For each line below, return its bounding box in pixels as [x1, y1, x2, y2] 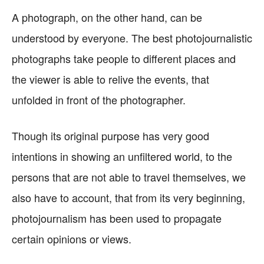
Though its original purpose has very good [12, 128, 209, 143]
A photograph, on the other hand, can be [12, 9, 202, 25]
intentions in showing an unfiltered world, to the [12, 148, 232, 164]
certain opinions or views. [12, 231, 131, 246]
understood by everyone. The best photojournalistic [12, 30, 252, 45]
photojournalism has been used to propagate [12, 210, 222, 226]
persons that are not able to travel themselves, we [12, 169, 246, 184]
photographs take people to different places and [12, 51, 236, 66]
